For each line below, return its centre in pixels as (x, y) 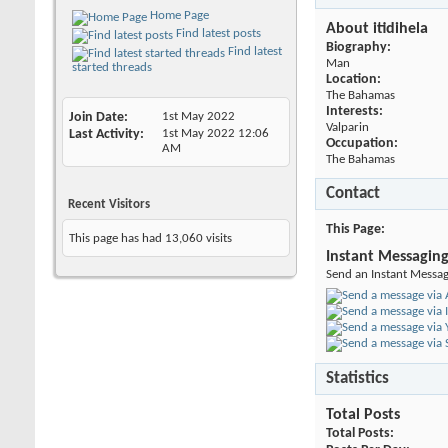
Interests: (354, 111)
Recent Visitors (109, 204)
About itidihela (377, 28)
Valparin (347, 127)
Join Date (96, 117)
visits (217, 238)
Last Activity (104, 134)
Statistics (357, 379)
